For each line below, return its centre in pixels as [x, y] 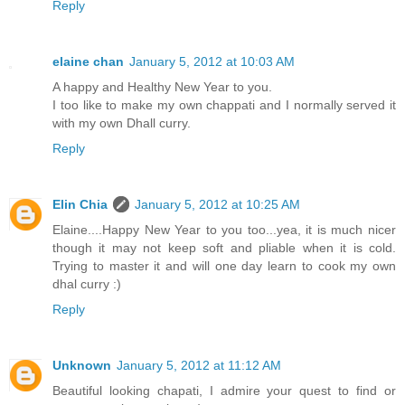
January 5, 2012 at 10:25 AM [217, 205]
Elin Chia [80, 205]
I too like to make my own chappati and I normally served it [224, 105]
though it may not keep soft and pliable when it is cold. [224, 248]
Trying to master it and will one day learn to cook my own [224, 266]
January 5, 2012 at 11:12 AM [199, 366]
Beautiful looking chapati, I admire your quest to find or [224, 391]
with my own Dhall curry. [122, 123]
